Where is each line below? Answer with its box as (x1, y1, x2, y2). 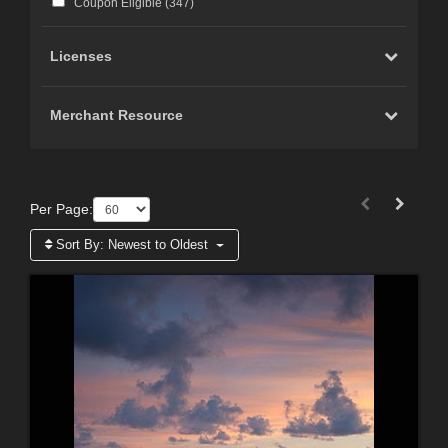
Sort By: (52, 236, 108, 252)
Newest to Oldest (108, 236, 208, 252)
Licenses (50, 48, 113, 65)
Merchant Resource (50, 107, 184, 124)
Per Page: (30, 201, 93, 218)
